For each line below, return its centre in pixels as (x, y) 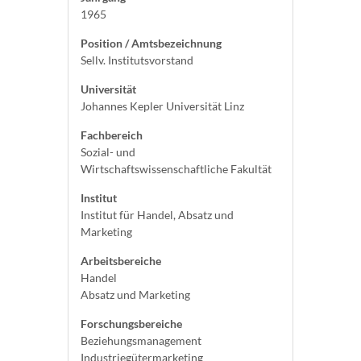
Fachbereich (112, 135)
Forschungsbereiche (131, 324)
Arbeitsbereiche (121, 261)
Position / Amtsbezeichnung (151, 43)
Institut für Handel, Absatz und (157, 215)
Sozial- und (108, 152)
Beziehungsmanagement (141, 340)
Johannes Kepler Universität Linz (162, 106)
